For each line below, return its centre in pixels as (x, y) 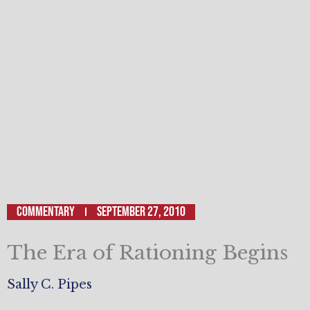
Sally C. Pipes (49, 285)
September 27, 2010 (141, 211)
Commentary (46, 211)
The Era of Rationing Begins (147, 253)
